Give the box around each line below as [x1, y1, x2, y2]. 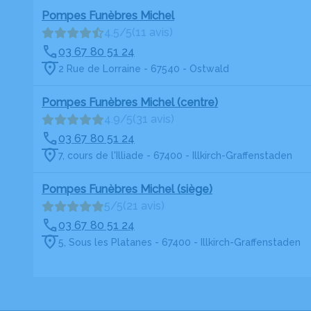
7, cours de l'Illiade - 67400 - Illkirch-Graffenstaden [58, 149, 292, 161]
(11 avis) [132, 26, 173, 39]
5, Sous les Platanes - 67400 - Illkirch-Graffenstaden [58, 236, 301, 248]
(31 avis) [133, 112, 174, 126]
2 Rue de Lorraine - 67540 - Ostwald [58, 62, 229, 74]
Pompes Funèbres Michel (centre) [42, 96, 218, 109]
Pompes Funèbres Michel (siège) [42, 183, 212, 196]
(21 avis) [123, 199, 165, 212]
